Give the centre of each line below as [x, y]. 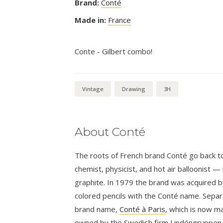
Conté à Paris [142, 209]
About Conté [110, 132]
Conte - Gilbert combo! [113, 52]
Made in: [90, 20]
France [119, 20]
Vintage [93, 89]
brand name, [97, 209]
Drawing [133, 89]
